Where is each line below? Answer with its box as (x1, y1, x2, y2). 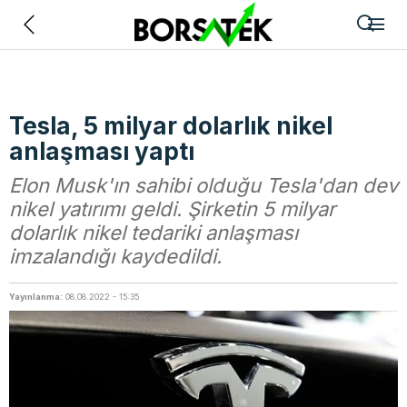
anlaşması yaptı (9, 137, 194, 165)
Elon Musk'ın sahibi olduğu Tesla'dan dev (9, 174, 398, 197)
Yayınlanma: (9, 292, 63, 302)
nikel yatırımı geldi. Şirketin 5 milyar (9, 197, 335, 221)
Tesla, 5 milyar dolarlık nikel (9, 112, 333, 140)
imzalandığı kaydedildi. (9, 244, 222, 268)
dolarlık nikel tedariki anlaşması (9, 221, 298, 244)
